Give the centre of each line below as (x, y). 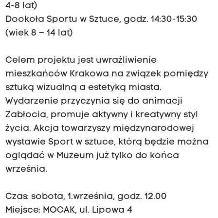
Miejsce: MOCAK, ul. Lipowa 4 (69, 211)
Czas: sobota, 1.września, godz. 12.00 (86, 197)
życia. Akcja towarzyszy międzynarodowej (100, 129)
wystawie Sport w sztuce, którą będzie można (107, 143)
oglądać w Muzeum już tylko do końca (92, 156)
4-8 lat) (21, 6)
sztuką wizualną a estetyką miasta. (83, 88)
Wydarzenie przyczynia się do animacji (94, 102)
